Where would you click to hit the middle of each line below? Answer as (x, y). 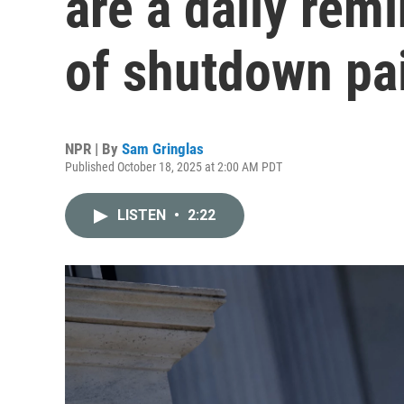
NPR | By (93, 149)
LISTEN (143, 215)
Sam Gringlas (163, 149)
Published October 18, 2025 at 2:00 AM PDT (174, 167)
